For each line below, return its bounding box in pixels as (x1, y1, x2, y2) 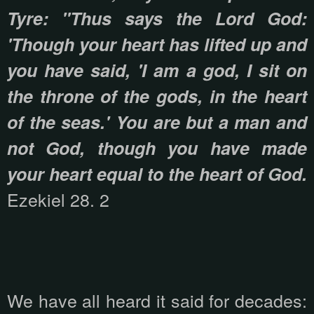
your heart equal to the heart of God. (7, 161, 307, 187)
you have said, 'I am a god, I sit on (7, 57, 307, 83)
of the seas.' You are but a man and (7, 109, 307, 135)
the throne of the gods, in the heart (7, 83, 307, 109)
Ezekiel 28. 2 (7, 186, 109, 212)
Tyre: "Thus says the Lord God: (7, 6, 307, 32)
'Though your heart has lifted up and (7, 32, 307, 57)
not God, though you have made (7, 135, 307, 161)
